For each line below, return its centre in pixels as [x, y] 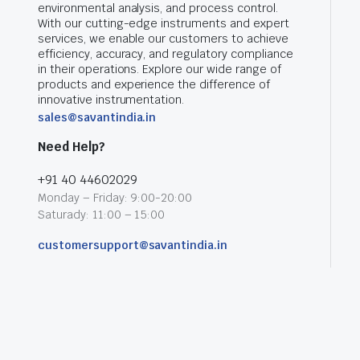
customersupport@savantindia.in [133, 245]
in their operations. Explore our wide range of [160, 69]
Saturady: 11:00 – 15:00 [102, 215]
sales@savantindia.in [97, 117]
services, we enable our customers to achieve [163, 39]
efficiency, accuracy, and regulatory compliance [166, 54]
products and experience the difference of [154, 84]
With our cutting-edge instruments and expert [164, 23]
